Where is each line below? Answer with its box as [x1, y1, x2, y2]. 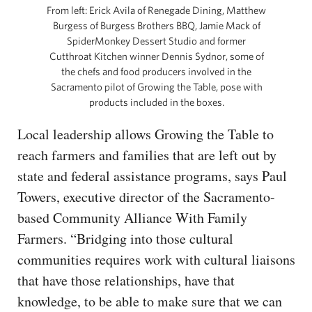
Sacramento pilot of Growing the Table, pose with [50, 81, 263, 93]
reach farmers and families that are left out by [17, 146, 276, 165]
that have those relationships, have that [17, 271, 235, 290]
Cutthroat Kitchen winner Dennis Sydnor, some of [49, 50, 264, 63]
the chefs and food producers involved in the [61, 65, 251, 78]
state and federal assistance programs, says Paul [17, 166, 287, 186]
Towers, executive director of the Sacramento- [17, 187, 275, 207]
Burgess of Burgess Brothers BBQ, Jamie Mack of [52, 19, 260, 32]
